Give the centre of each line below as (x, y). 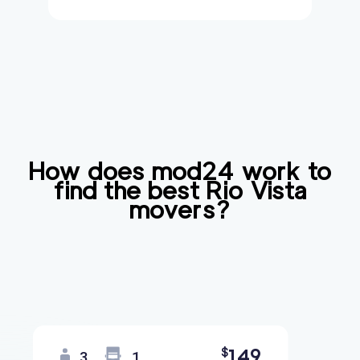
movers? (180, 210)
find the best (130, 190)
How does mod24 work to (180, 171)
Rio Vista (256, 190)
